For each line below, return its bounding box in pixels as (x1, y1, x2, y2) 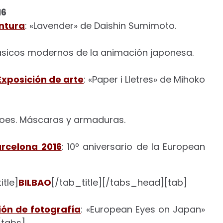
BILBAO (18, 176, 51, 189)
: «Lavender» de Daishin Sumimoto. (25, 19, 176, 32)
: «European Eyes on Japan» (81, 203, 206, 216)
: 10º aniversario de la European (61, 140, 206, 153)
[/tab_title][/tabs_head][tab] (51, 176, 187, 189)
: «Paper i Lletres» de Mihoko (84, 73, 206, 86)
